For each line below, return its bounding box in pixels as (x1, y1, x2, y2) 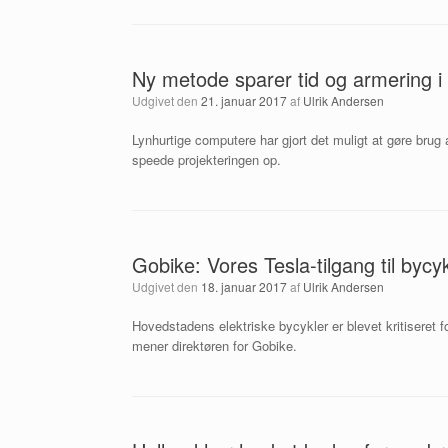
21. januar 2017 (201, 92, 287, 109)
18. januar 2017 (201, 278, 287, 295)
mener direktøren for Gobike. (132, 336, 297, 355)
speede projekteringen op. (132, 150, 281, 169)
